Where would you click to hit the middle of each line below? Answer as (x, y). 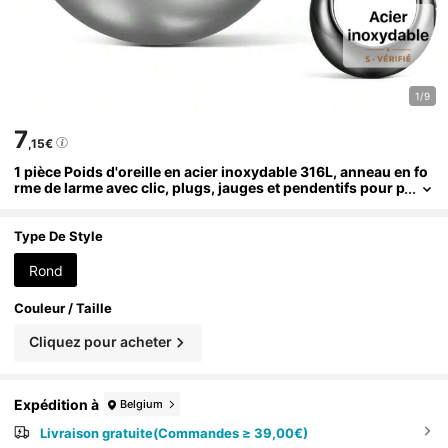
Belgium (142, 403)
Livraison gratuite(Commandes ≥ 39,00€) (173, 433)
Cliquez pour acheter (100, 341)
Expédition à (57, 404)
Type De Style (59, 235)
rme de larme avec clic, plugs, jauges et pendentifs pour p (210, 187)
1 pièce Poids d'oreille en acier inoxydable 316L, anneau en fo (221, 171)
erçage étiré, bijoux (80, 203)
